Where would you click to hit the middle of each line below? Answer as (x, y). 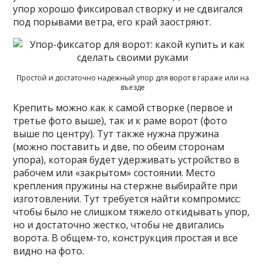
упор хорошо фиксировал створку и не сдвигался (128, 9)
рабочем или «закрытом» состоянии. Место (114, 172)
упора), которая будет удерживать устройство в (127, 159)
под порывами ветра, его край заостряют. (112, 22)
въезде (132, 87)
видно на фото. (49, 251)
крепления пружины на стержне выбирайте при (125, 185)
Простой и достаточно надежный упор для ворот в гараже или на (132, 77)
